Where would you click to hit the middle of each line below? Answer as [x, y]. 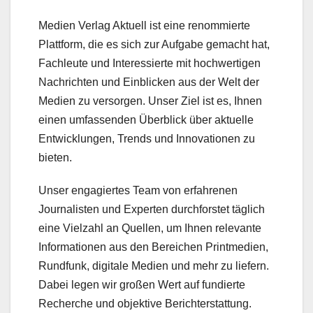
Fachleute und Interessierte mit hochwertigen [150, 64]
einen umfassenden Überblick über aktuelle [146, 120]
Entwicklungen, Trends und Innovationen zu [147, 139]
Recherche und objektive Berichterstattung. [145, 304]
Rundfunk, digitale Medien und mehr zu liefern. [154, 266]
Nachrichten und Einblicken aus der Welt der [149, 82]
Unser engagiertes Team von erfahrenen [138, 191]
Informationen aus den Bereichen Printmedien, [153, 247]
